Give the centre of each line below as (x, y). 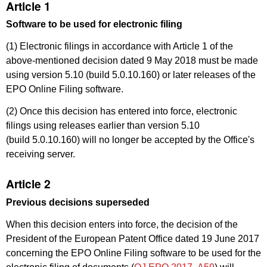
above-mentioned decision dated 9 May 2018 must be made (132, 61)
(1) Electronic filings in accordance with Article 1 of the (119, 46)
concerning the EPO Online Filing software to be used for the (133, 253)
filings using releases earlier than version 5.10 (103, 125)
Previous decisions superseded (78, 203)
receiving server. (41, 154)
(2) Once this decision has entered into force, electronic (122, 111)
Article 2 (28, 184)
